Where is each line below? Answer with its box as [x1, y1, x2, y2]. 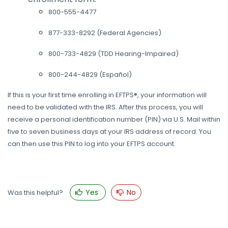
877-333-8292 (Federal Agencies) [48, 28, 161, 38]
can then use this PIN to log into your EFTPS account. [8, 139, 176, 149]
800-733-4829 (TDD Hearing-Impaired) [48, 49, 179, 59]
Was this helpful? [8, 188, 65, 197]
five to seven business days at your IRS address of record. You [8, 127, 211, 136]
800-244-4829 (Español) [48, 70, 132, 79]
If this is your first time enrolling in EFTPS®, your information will [8, 90, 207, 100]
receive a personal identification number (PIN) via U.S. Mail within [8, 115, 220, 124]
